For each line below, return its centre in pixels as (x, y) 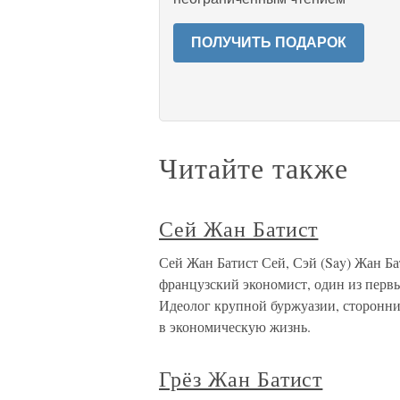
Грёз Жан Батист (241, 379)
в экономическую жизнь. (235, 326)
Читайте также (254, 167)
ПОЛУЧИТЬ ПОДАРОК (269, 42)
